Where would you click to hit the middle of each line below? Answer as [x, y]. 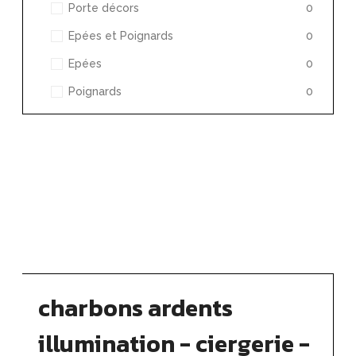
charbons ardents [135, 308]
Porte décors [104, 8]
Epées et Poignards [121, 36]
